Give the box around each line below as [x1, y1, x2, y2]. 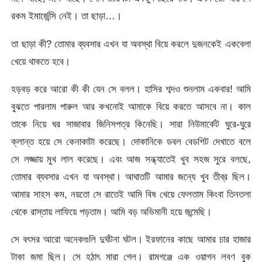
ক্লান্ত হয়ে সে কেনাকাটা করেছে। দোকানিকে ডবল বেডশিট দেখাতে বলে [11, 136, 251, 148]
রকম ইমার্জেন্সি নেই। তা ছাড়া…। [11, 10, 122, 22]
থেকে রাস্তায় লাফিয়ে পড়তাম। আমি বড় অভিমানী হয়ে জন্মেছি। [11, 206, 212, 218]
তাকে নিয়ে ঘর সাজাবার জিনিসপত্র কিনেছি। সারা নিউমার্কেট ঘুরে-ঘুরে [11, 118, 251, 130]
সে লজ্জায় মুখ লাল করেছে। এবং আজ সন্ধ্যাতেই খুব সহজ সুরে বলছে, [11, 153, 251, 166]
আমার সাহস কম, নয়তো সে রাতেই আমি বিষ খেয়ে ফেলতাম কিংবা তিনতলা [11, 188, 251, 201]
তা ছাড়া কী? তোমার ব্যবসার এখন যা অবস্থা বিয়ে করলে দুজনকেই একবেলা [11, 37, 251, 50]
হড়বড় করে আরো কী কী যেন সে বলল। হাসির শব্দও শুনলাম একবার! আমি [11, 83, 251, 95]
